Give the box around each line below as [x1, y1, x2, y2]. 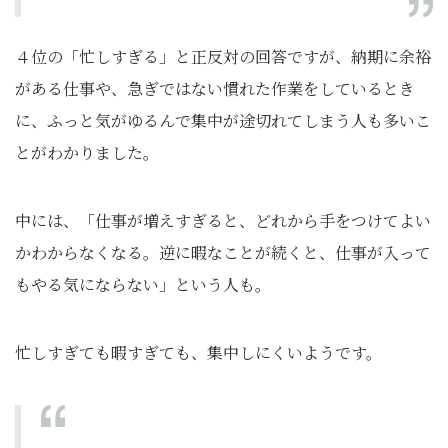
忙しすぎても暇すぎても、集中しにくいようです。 [15, 341, 382, 365]
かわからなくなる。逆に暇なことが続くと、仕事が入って [15, 241, 431, 265]
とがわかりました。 [15, 141, 159, 165]
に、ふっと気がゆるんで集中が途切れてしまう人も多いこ [15, 109, 431, 133]
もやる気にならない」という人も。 [15, 273, 271, 297]
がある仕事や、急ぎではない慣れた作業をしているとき [15, 77, 415, 101]
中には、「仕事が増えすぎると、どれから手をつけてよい [15, 209, 431, 233]
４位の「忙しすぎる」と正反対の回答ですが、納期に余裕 [15, 45, 431, 69]
